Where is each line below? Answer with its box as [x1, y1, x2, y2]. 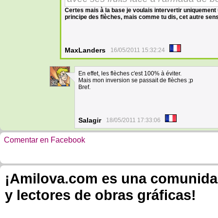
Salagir [78, 116, 101, 124]
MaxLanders [65, 46, 106, 54]
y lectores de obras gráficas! [5, 187, 196, 203]
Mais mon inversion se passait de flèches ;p [78, 77, 193, 84]
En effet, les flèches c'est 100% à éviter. [78, 70, 182, 77]
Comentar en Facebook [4, 136, 85, 144]
